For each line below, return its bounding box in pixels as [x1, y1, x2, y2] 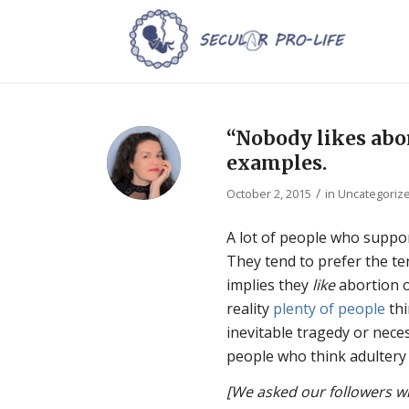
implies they [226, 274, 313, 295]
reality [226, 298, 274, 319]
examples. [226, 151, 328, 175]
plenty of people [273, 298, 386, 319]
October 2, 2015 [226, 185, 312, 202]
